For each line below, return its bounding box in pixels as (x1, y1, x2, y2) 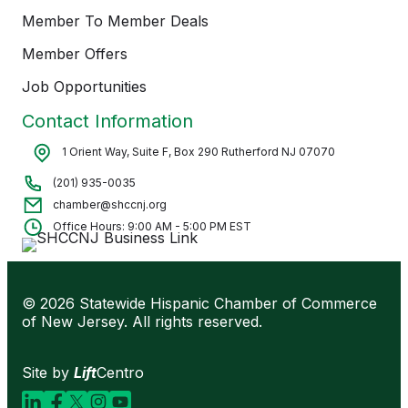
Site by (22, 362, 74, 382)
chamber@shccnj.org (53, 197, 167, 211)
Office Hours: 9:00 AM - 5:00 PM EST (53, 219, 251, 233)
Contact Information (22, 109, 193, 132)
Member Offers (22, 44, 127, 63)
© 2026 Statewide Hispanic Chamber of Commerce (22, 293, 377, 312)
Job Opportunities (22, 76, 147, 96)
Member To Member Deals (22, 11, 209, 30)
